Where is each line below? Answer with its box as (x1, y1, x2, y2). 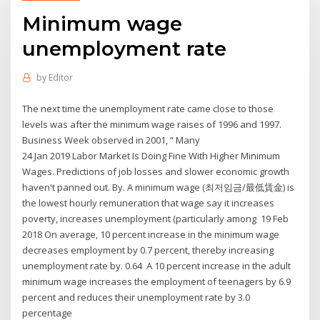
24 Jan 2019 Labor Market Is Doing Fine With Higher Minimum (22, 149, 281, 162)
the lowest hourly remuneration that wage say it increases (22, 196, 275, 209)
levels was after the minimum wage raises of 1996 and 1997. (22, 117, 282, 131)
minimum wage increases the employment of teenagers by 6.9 (22, 274, 291, 288)
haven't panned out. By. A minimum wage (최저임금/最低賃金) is (22, 180, 295, 194)
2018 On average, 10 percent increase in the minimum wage (22, 227, 280, 241)
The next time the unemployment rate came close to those (22, 101, 274, 115)
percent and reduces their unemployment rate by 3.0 (22, 290, 251, 304)
